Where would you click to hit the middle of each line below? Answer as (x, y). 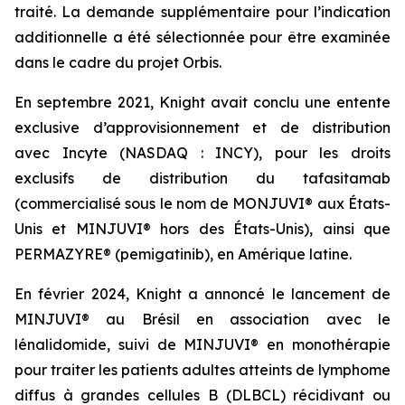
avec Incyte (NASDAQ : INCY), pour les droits (202, 153)
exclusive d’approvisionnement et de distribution (202, 127)
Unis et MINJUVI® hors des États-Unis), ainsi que (202, 229)
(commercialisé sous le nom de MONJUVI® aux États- (202, 203)
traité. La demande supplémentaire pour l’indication (202, 12)
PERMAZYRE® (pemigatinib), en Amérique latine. (183, 254)
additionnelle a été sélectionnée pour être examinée (202, 37)
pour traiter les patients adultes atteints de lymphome (202, 370)
